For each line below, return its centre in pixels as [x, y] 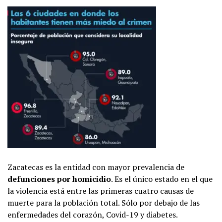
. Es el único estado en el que [162, 179]
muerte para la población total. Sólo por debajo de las [104, 202]
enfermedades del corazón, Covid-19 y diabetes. [93, 214]
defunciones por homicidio [59, 179]
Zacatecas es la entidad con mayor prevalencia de [96, 167]
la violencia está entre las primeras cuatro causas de [101, 191]
